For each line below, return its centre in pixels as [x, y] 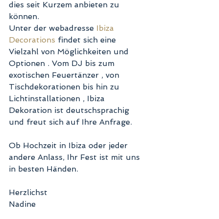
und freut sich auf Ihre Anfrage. [72, 122]
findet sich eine [87, 40]
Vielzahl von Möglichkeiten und [70, 51]
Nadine [23, 204]
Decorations [32, 40]
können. [25, 16]
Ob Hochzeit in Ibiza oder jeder [69, 145]
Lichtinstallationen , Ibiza [58, 98]
